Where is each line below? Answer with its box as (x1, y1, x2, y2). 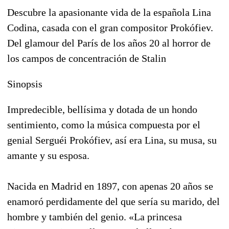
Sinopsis (7, 78, 42, 90)
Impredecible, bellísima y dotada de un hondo (7, 104, 197, 116)
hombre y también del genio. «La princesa (7, 211, 182, 223)
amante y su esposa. (7, 150, 89, 162)
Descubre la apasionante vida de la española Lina (7, 7, 211, 18)
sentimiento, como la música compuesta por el (7, 119, 200, 131)
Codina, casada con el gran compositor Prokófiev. (7, 22, 213, 34)
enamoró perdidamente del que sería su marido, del (7, 196, 220, 208)
